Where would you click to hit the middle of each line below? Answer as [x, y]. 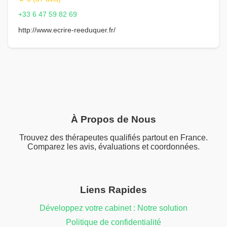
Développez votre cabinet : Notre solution [113, 208]
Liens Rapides [113, 190]
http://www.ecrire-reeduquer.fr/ [67, 30]
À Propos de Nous [113, 120]
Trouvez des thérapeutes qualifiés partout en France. [113, 138]
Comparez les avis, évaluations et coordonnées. [113, 147]
